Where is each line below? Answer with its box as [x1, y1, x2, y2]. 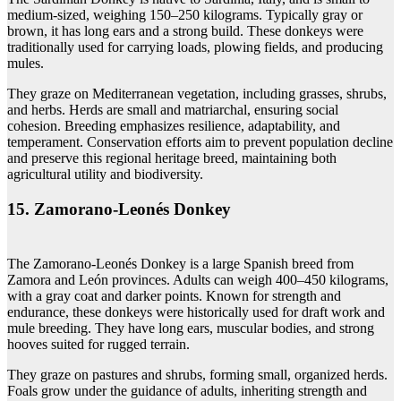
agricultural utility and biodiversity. [7, 166, 203, 183]
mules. [7, 55, 44, 72]
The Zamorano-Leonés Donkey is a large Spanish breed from [7, 255, 354, 271]
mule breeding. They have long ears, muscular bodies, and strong [7, 320, 374, 336]
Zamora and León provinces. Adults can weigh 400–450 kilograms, [7, 271, 388, 287]
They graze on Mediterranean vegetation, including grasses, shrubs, [7, 86, 387, 102]
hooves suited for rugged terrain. [7, 336, 190, 352]
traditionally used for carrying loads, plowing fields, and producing [7, 39, 383, 55]
